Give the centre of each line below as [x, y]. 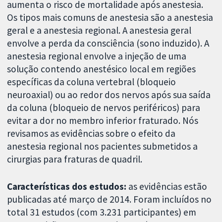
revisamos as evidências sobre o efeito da [91, 133]
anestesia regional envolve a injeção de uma [97, 56]
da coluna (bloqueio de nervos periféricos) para [104, 107]
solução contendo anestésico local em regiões [102, 69]
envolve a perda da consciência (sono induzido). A [108, 43]
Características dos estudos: [68, 186]
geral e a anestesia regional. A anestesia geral [99, 30]
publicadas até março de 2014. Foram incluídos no [110, 199]
